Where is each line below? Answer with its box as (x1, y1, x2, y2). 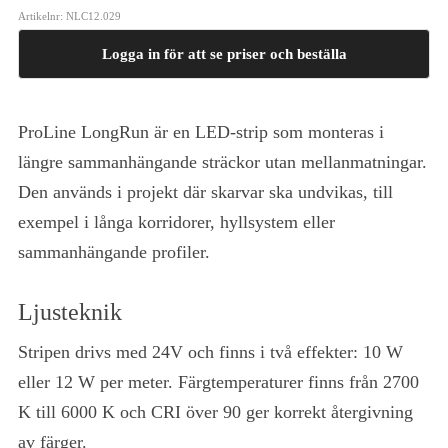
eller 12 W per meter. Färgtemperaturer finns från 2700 (18, 372, 419, 393)
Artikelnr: (18, 9, 66, 22)
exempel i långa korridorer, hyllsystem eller (18, 211, 335, 232)
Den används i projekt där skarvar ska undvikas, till (18, 181, 393, 202)
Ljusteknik (18, 299, 122, 326)
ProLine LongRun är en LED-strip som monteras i (18, 121, 384, 142)
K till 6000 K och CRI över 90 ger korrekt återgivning (18, 402, 413, 423)
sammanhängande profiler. (18, 241, 210, 262)
